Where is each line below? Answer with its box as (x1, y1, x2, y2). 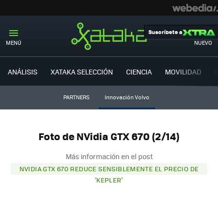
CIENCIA (126, 66, 152, 76)
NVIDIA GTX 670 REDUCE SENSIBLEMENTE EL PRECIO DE (19, 163, 199, 173)
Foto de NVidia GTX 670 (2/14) (38, 128, 180, 144)
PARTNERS (63, 93, 90, 101)
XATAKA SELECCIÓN (51, 66, 113, 76)
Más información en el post (65, 151, 153, 161)
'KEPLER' (95, 175, 123, 184)
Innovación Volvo (104, 93, 149, 101)
